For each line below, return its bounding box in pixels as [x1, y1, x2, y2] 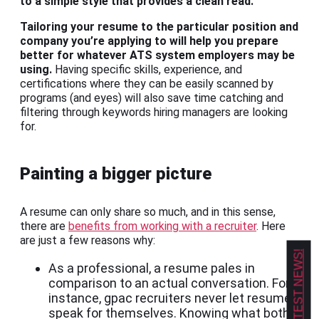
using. [20, 63, 52, 77]
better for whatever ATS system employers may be [20, 48, 295, 63]
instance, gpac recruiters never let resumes [48, 291, 298, 306]
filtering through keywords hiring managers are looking [20, 105, 288, 120]
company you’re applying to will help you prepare [20, 34, 278, 48]
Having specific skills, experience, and [52, 63, 242, 77]
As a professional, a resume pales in [48, 261, 255, 276]
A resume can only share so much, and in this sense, [20, 205, 276, 219]
